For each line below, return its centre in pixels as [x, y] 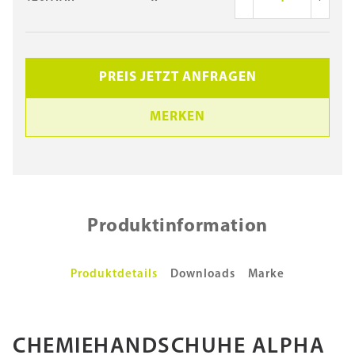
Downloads [203, 275]
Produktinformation [177, 227]
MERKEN [177, 117]
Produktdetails [114, 275]
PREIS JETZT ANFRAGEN [177, 77]
